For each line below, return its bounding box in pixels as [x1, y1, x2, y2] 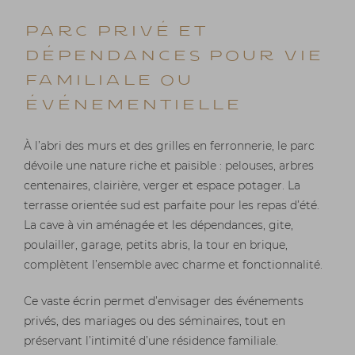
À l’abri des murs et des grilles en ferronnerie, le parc [24, 140, 315, 152]
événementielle [24, 90, 241, 118]
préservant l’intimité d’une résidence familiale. [24, 335, 278, 347]
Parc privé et [24, 16, 207, 44]
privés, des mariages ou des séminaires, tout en [24, 315, 285, 327]
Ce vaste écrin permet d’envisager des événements [24, 296, 303, 307]
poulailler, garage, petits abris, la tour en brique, [24, 239, 288, 251]
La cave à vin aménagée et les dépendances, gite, [24, 219, 293, 231]
